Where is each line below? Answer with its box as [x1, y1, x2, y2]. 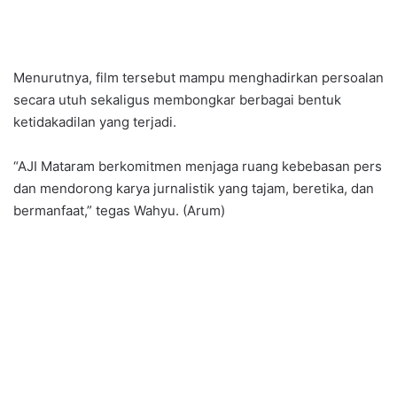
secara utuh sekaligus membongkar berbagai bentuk [13, 91, 341, 109]
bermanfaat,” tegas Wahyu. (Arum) [13, 202, 225, 220]
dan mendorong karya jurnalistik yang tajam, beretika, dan [13, 180, 374, 198]
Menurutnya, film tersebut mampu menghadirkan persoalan [13, 69, 384, 87]
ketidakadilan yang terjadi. [13, 113, 176, 131]
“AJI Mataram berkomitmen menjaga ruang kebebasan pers [13, 158, 382, 175]
